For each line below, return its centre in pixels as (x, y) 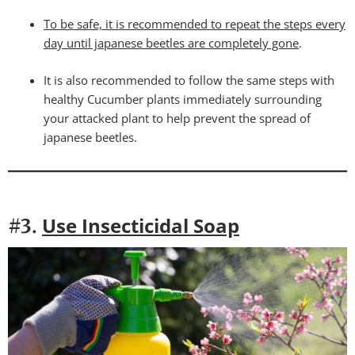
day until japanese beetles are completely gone (171, 43)
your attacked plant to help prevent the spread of (177, 118)
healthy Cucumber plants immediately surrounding (183, 99)
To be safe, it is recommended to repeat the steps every (195, 24)
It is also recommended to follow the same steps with (189, 80)
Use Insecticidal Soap (141, 225)
